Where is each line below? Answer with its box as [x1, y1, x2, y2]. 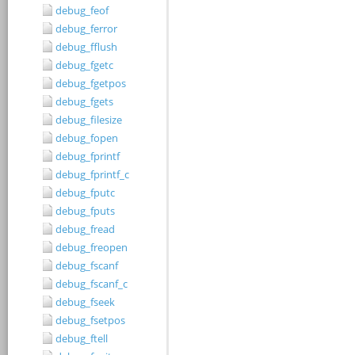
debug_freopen [55, 240, 128, 254]
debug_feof [55, 3, 109, 17]
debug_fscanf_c [55, 277, 128, 291]
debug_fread [55, 222, 115, 236]
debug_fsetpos [55, 313, 125, 327]
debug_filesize [55, 113, 122, 127]
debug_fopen [55, 131, 118, 145]
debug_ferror [55, 21, 117, 36]
